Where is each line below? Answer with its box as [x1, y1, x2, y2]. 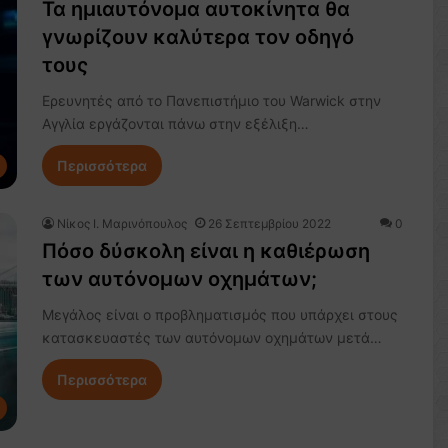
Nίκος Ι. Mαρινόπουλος [56, 216, 187, 232]
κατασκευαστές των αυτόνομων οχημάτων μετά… [41, 329, 382, 347]
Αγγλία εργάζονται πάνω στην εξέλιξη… [41, 115, 309, 132]
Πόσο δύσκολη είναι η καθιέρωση [41, 239, 370, 264]
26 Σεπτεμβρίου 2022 [207, 216, 331, 232]
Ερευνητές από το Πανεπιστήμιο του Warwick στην [41, 92, 381, 109]
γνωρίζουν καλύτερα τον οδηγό [41, 25, 354, 49]
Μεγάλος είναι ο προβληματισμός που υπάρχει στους [41, 306, 398, 324]
